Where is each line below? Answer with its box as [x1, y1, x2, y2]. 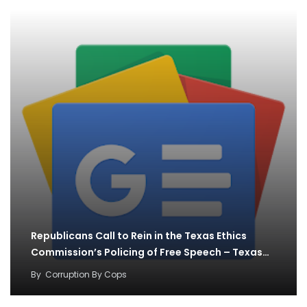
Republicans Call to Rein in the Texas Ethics [31, 228, 247, 243]
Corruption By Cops [45, 268, 127, 280]
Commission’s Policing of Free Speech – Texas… [31, 245, 269, 259]
